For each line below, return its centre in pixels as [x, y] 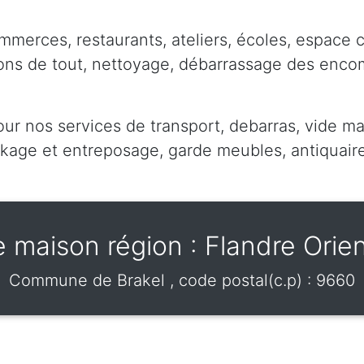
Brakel [143, 280]
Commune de [63, 280]
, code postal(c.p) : [243, 280]
